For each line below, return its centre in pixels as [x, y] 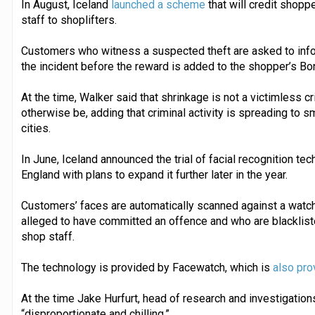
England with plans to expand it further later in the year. [154, 174]
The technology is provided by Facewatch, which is [147, 267]
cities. [36, 128]
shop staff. [47, 236]
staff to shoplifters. [69, 20]
